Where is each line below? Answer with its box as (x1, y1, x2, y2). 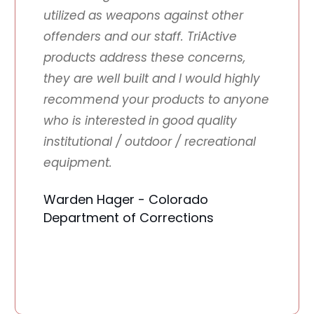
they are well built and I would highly (43, 70, 260, 88)
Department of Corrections (43, 209, 214, 227)
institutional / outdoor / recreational (43, 133, 256, 151)
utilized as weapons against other (43, 7, 243, 25)
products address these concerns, (43, 49, 245, 67)
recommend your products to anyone (43, 91, 269, 109)
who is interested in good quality (43, 112, 237, 130)
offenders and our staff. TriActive (43, 28, 237, 46)
